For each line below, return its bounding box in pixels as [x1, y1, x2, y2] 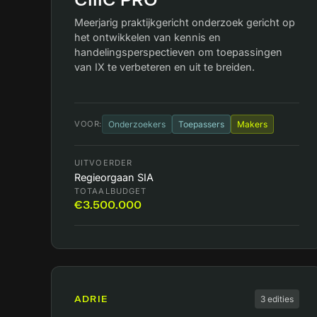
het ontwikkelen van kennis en [74, 31, 221, 43]
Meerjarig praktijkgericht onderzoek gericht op [74, 16, 295, 28]
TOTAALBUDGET [74, 186, 147, 197]
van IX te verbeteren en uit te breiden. [74, 61, 255, 73]
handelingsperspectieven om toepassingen [74, 46, 282, 58]
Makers [236, 119, 267, 130]
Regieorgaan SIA [74, 171, 154, 184]
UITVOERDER [74, 158, 133, 168]
